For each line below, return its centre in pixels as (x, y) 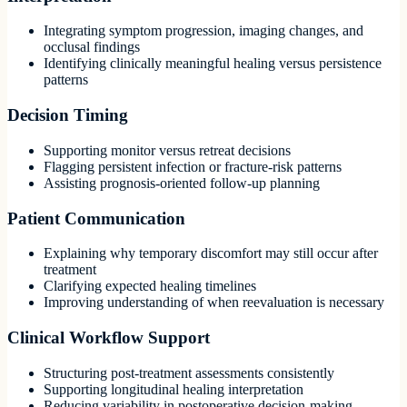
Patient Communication (96, 218)
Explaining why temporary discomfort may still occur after (211, 253)
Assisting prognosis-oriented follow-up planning (182, 183)
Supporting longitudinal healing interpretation (174, 389)
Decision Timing (68, 115)
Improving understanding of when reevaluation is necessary (214, 303)
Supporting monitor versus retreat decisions (167, 150)
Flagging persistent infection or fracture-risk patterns (193, 166)
